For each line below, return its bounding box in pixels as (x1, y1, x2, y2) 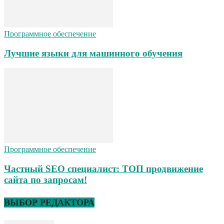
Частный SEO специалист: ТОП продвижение (4, 163, 203, 174)
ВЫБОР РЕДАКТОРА (4, 197, 94, 207)
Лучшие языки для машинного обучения (4, 47, 182, 58)
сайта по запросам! (4, 174, 87, 185)
